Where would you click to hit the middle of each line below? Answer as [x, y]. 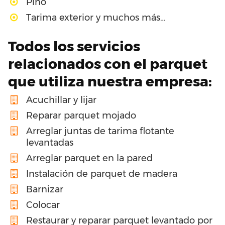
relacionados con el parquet [108, 64]
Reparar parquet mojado [81, 115]
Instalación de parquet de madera [102, 174]
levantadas [50, 142]
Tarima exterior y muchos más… [96, 17]
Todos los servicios [74, 46]
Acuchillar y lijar [61, 100]
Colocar [43, 205]
